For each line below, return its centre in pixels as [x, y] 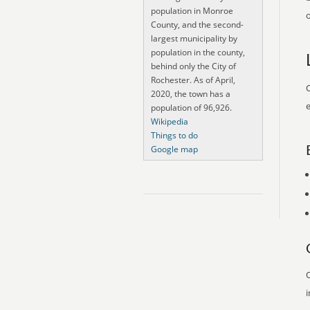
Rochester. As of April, [193, 80]
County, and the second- [197, 25]
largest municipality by [194, 38]
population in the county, [198, 52]
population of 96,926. [191, 108]
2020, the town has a [191, 94]
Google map [174, 149]
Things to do [174, 135]
